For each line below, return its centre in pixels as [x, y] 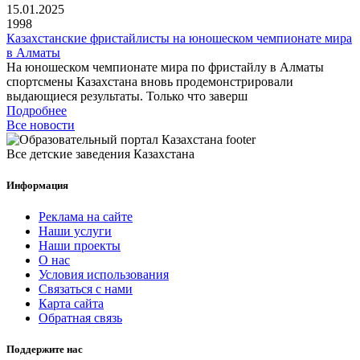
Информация [37, 186]
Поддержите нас [45, 350]
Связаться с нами [86, 289]
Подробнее [37, 110]
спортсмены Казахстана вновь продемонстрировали [150, 81]
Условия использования [104, 275]
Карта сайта [71, 304]
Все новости [41, 125]
